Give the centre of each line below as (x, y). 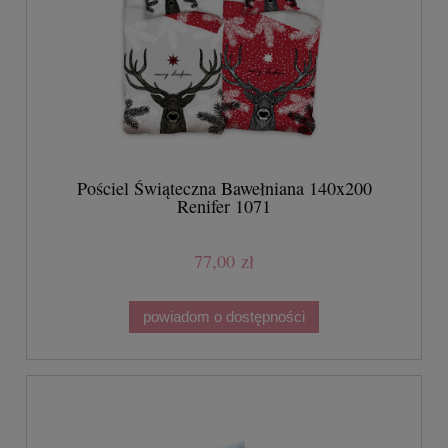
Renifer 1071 (224, 206)
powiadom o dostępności (224, 316)
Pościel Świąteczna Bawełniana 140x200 (224, 188)
